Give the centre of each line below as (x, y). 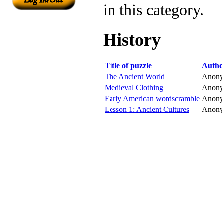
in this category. (153, 10)
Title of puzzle (128, 65)
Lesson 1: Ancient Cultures (147, 109)
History (132, 39)
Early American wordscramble (152, 98)
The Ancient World (135, 76)
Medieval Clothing (134, 87)
